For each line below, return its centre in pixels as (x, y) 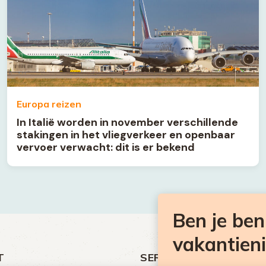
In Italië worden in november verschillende (127, 122)
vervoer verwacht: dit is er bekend (106, 147)
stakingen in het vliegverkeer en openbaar (126, 134)
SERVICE (163, 257)
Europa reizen (49, 104)
